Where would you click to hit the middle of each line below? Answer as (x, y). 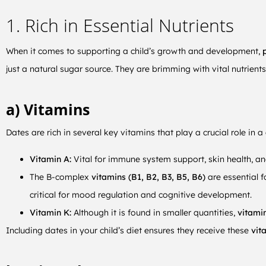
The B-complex (61, 177)
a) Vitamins (48, 110)
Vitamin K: (50, 212)
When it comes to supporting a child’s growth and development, (133, 51)
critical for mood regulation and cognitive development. (141, 194)
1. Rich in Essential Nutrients (120, 26)
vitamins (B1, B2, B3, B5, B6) (150, 177)
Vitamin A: (52, 159)
